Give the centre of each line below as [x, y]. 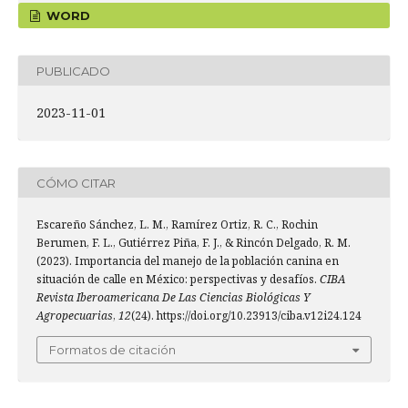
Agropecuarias [75, 316]
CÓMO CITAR [76, 183]
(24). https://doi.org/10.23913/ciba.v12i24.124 [246, 316]
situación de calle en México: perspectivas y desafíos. [178, 280]
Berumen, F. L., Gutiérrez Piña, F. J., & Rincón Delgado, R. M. [194, 243]
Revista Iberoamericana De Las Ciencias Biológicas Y [173, 298]
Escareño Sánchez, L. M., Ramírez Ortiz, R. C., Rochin [177, 225]
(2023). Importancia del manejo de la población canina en [188, 261]
